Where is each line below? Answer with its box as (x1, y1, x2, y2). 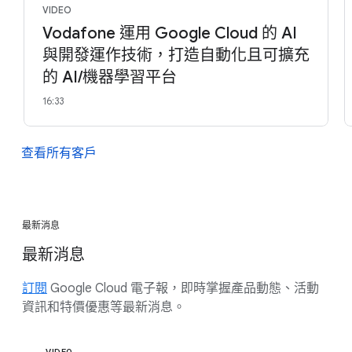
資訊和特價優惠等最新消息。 (22, 299, 185, 316)
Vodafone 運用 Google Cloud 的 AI (42, 24, 297, 44)
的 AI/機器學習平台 (42, 68, 177, 88)
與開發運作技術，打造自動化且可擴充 (42, 46, 310, 66)
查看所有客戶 (21, 145, 97, 162)
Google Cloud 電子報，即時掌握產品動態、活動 (47, 280, 319, 297)
